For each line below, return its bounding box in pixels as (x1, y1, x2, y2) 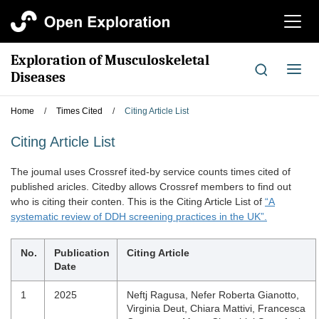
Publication (54, 247, 110, 258)
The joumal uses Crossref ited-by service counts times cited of (11, 166, 291, 177)
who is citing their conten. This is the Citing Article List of (11, 196, 265, 207)
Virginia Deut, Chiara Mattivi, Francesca (127, 303, 305, 314)
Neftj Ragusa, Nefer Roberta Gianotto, (127, 289, 299, 300)
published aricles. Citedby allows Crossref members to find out (11, 181, 291, 192)
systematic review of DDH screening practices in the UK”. (11, 211, 267, 222)
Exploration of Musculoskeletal (11, 52, 209, 68)
